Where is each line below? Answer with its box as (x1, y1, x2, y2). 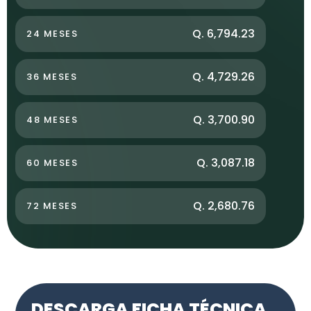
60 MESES (26, 155, 78, 169)
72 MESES (26, 199, 77, 212)
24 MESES (26, 26, 78, 40)
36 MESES (26, 69, 77, 83)
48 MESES (26, 112, 78, 126)
